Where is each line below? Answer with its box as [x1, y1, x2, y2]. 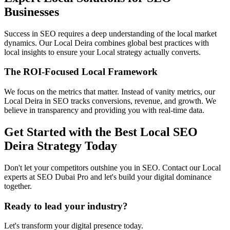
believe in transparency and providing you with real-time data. [4, 106, 204, 115]
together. [4, 181, 32, 190]
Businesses [4, 5, 59, 18]
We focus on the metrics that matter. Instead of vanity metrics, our [4, 87, 215, 97]
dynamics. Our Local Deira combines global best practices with [4, 38, 209, 47]
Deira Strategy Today [4, 139, 117, 152]
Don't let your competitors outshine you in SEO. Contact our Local [4, 163, 221, 172]
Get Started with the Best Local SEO [4, 125, 198, 139]
